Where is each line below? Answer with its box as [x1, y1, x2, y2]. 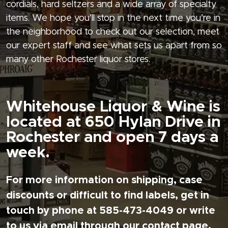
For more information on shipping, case [6, 175, 203, 186]
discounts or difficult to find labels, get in [6, 190, 209, 201]
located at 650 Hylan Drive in [6, 115, 220, 130]
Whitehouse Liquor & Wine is [6, 99, 220, 115]
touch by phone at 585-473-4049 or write [6, 206, 215, 216]
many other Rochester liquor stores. [6, 55, 150, 65]
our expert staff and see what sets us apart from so [6, 41, 222, 51]
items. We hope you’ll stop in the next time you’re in [6, 14, 220, 23]
